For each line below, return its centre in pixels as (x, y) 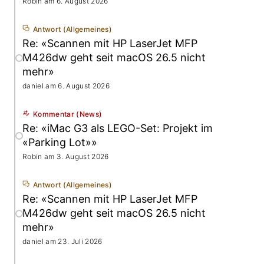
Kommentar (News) (68, 114)
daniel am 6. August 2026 (66, 86)
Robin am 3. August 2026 (66, 156)
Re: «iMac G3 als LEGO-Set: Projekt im (118, 128)
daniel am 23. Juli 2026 (62, 241)
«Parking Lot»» (60, 142)
